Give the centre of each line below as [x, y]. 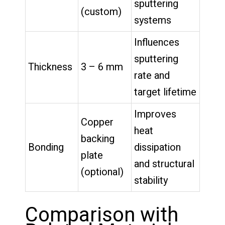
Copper [97, 122]
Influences [157, 42]
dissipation [157, 147]
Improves [155, 114]
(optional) [102, 172]
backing [98, 139]
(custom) [101, 12]
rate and [152, 75]
